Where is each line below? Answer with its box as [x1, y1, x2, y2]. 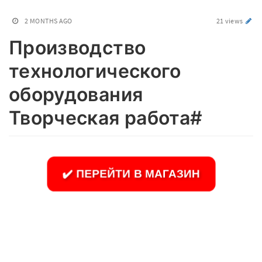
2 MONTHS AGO [25, 16, 73, 25]
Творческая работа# [9, 106, 203, 129]
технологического [9, 60, 181, 82]
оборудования [9, 83, 143, 106]
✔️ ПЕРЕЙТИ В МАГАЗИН [63, 167, 199, 180]
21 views [216, 16, 244, 25]
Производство [9, 36, 146, 59]
